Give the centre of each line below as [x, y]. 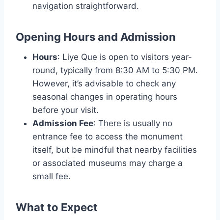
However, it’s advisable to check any [104, 84]
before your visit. [66, 110]
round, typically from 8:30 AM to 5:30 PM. [115, 70]
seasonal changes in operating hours [105, 97]
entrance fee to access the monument [108, 137]
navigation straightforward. [86, 6]
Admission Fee [63, 124]
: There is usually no [133, 124]
